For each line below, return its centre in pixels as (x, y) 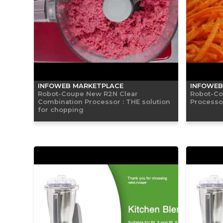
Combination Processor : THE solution (104, 101)
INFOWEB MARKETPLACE (81, 86)
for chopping (61, 109)
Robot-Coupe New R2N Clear (88, 93)
